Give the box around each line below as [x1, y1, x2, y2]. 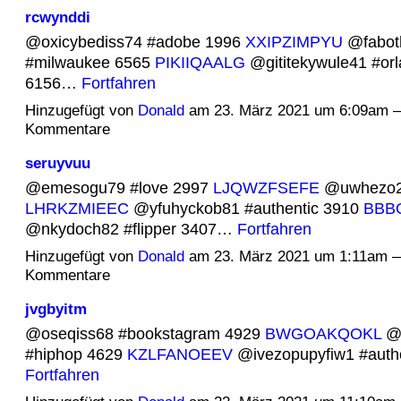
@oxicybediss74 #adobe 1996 [24, 31, 245, 51]
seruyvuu [24, 153, 90, 172]
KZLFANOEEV [126, 344, 233, 363]
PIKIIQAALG [154, 52, 245, 72]
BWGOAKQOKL [264, 323, 381, 343]
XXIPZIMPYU [244, 31, 343, 51]
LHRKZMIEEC [24, 198, 129, 218]
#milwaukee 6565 [24, 52, 155, 72]
